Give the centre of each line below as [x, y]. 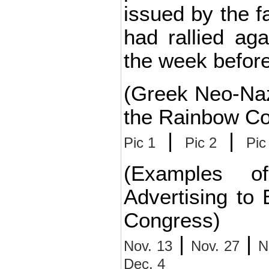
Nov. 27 [216, 246]
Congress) [172, 220]
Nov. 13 [148, 246]
